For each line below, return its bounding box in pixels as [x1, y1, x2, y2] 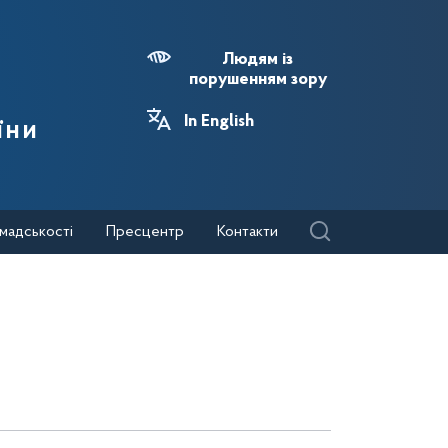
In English [184, 113, 254, 131]
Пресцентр [106, 224, 184, 240]
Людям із [222, 51, 293, 69]
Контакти [217, 224, 278, 240]
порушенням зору [188, 71, 327, 89]
